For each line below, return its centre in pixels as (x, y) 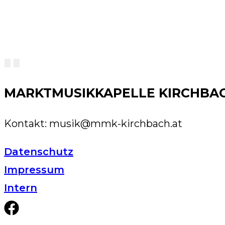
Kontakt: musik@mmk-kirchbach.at (93, 124)
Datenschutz (39, 152)
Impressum (34, 170)
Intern (21, 188)
